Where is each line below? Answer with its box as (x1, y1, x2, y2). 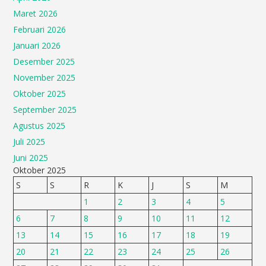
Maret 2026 (13, 8, 58, 19)
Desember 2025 (13, 56, 75, 67)
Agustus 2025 (13, 120, 66, 131)
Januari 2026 (13, 40, 61, 51)
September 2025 (13, 104, 77, 115)
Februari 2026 (13, 24, 66, 35)
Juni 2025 (13, 152, 49, 163)
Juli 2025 (13, 136, 46, 147)
